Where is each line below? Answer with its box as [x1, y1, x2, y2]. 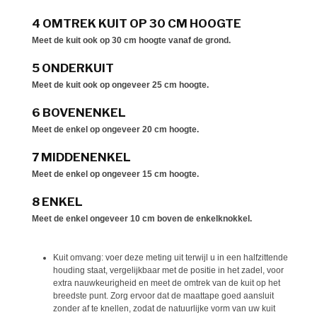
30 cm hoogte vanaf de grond [112, 35, 229, 46]
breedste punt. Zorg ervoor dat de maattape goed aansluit [53, 290, 274, 301]
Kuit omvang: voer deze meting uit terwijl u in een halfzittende [53, 252, 288, 263]
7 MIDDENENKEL [32, 150, 131, 165]
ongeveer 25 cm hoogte [112, 80, 207, 91]
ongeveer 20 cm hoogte [102, 125, 197, 135]
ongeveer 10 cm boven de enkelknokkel [90, 214, 250, 224]
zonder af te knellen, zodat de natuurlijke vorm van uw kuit [53, 303, 275, 313]
